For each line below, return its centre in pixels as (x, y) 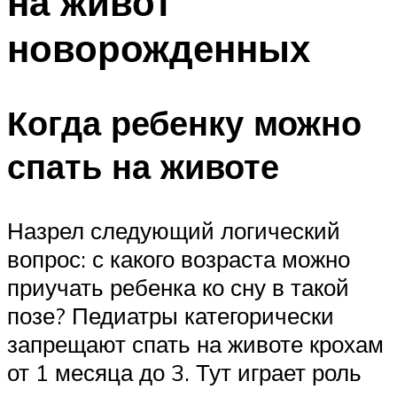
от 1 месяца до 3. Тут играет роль (184, 373)
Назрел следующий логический (174, 231)
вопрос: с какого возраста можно (179, 259)
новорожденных (159, 47)
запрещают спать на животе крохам (195, 344)
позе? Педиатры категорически (171, 316)
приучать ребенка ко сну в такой (178, 288)
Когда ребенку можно (184, 123)
